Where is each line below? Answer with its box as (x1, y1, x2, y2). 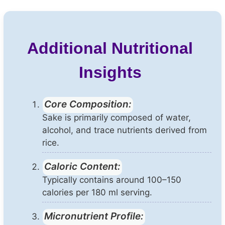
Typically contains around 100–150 (42, 174, 181, 185)
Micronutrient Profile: (44, 210, 144, 222)
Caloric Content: (44, 160, 121, 172)
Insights (78, 63, 142, 81)
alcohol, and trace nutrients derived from (42, 125, 207, 135)
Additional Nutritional (27, 39, 193, 57)
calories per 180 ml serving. (42, 187, 152, 197)
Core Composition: (44, 98, 132, 110)
